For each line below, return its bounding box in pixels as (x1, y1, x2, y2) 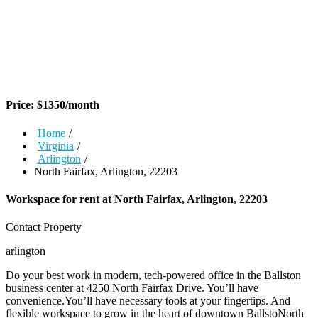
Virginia (38, 139, 74, 152)
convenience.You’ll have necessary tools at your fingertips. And (6, 295, 290, 307)
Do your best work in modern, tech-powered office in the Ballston (6, 269, 301, 282)
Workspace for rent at (6, 192, 114, 205)
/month (65, 99, 99, 111)
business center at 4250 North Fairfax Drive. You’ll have (6, 282, 258, 295)
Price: (6, 99, 37, 111)
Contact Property (6, 221, 82, 234)
